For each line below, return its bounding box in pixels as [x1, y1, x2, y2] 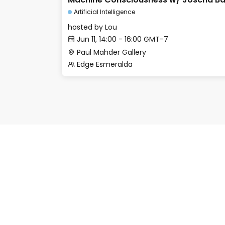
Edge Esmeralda [77, 59, 133, 69]
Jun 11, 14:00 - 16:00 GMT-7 [77, 34, 168, 44]
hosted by [68, 22, 105, 32]
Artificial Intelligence [74, 8, 135, 16]
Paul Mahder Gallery [77, 47, 146, 57]
